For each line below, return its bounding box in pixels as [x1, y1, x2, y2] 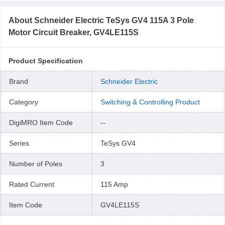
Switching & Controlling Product [100, 98, 200, 106]
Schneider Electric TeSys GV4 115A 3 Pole [34, 16, 194, 25]
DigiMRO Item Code [9, 119, 73, 127]
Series [9, 139, 29, 147]
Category [9, 98, 38, 106]
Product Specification [9, 57, 83, 65]
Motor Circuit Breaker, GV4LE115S [9, 28, 139, 37]
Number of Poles [9, 160, 62, 168]
